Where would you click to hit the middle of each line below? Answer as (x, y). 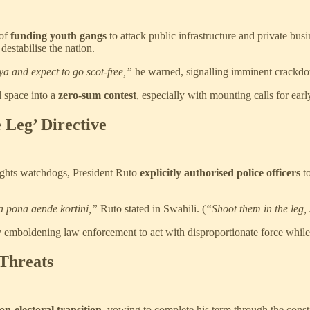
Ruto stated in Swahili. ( (152, 209)
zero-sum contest (97, 95)
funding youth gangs (58, 36)
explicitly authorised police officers (220, 173)
